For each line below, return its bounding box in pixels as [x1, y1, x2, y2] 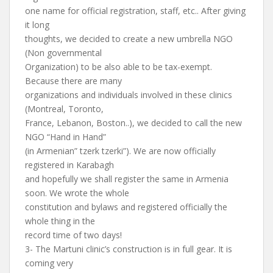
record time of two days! [25, 229, 122, 241]
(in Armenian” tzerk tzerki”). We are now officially [25, 145, 216, 157]
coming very [25, 257, 73, 269]
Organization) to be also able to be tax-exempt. [25, 61, 212, 73]
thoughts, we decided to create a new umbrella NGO [25, 33, 233, 44]
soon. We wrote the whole [25, 187, 129, 199]
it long [25, 19, 49, 30]
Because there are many [25, 75, 122, 87]
